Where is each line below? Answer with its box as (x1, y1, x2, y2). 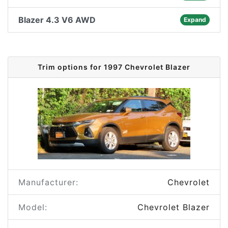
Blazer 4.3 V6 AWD (18, 15, 96, 25)
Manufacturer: (18, 177, 78, 187)
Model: (18, 202, 47, 212)
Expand (183, 16, 206, 23)
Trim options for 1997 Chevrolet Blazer (38, 63, 190, 71)
